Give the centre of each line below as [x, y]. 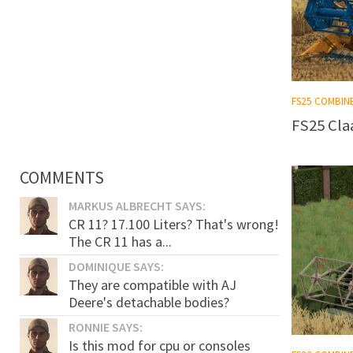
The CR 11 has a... [120, 241]
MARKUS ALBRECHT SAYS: [137, 205]
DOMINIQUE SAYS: [116, 266]
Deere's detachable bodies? [149, 302]
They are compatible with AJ [152, 284]
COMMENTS [62, 177]
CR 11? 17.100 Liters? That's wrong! [174, 224]
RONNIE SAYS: [106, 327]
